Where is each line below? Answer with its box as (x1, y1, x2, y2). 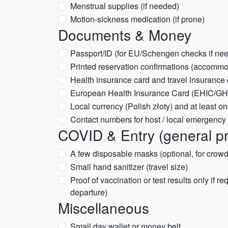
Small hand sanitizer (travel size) (70, 161, 188, 173)
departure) (70, 186, 107, 198)
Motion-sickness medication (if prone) (70, 13, 205, 25)
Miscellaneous (58, 197, 149, 218)
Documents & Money (58, 24, 191, 45)
